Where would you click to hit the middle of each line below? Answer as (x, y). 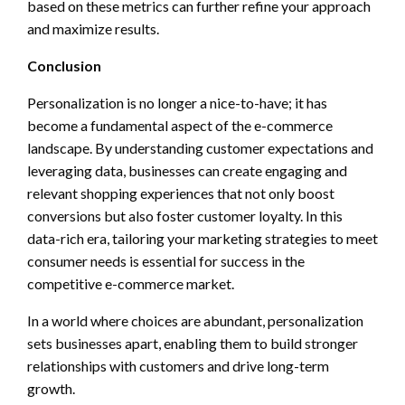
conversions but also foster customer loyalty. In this (185, 215)
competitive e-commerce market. (131, 283)
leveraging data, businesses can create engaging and (187, 170)
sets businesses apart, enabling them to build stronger (193, 343)
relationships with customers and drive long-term (178, 365)
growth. (51, 388)
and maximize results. (93, 28)
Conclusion (64, 65)
